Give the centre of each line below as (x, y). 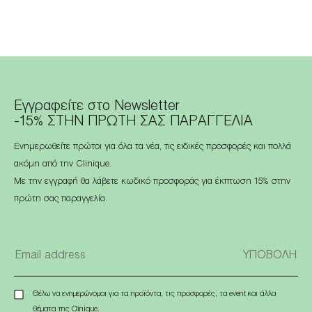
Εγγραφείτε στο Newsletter (97, 106)
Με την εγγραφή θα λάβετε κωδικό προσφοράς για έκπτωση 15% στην (152, 181)
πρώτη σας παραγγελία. (61, 199)
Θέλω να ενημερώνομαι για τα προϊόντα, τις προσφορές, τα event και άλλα (154, 294)
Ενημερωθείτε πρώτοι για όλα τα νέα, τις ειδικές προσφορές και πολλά (153, 147)
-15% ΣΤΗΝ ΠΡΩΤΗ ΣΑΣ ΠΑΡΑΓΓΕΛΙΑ (133, 121)
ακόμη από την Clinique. (63, 164)
